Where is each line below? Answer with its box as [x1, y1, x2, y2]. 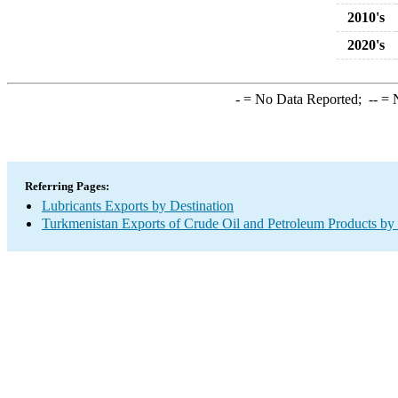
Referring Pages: [25, 179, 109, 193]
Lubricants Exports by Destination [42, 198, 234, 213]
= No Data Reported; [239, 92, 369, 107]
